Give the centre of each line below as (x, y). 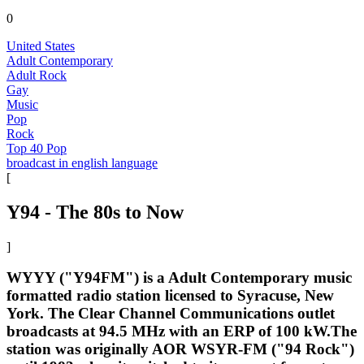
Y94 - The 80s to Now (95, 212)
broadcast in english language (82, 162)
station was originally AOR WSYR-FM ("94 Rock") (180, 349)
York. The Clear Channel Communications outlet (171, 314)
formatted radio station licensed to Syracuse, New (170, 296)
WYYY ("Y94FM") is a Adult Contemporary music (179, 278)
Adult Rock (37, 75)
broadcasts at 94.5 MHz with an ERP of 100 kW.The (182, 331)
